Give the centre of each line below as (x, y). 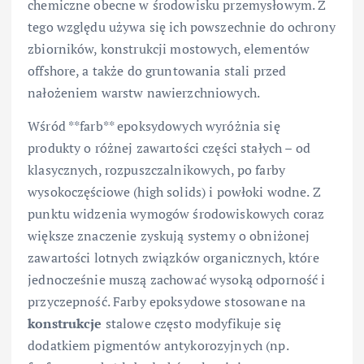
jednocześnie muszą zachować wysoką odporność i (177, 279)
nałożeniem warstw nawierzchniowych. (144, 92)
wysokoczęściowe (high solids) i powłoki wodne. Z (174, 191)
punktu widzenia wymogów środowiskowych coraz (176, 213)
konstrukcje (65, 323)
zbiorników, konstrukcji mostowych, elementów (169, 48)
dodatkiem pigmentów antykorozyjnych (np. (158, 345)
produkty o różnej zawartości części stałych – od (169, 147)
